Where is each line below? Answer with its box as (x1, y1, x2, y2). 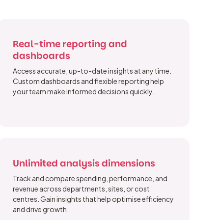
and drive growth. (13, 204, 69, 214)
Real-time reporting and (13, 38, 128, 51)
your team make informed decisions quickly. (13, 87, 155, 96)
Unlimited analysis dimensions (13, 157, 156, 169)
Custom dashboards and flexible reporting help (13, 77, 165, 86)
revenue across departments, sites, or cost (13, 184, 150, 193)
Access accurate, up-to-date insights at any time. (13, 66, 172, 76)
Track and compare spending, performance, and (13, 173, 168, 183)
